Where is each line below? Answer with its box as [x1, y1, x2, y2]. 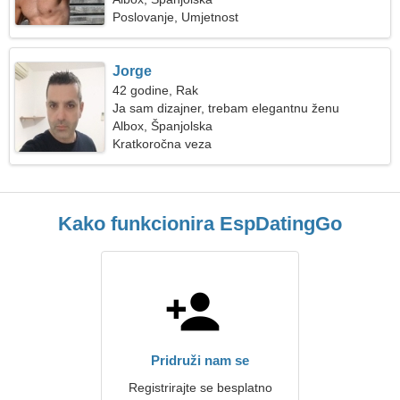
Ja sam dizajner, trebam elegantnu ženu [112, 101, 340, 115]
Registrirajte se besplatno [128, 380, 272, 395]
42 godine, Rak [112, 83, 199, 97]
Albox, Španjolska [112, 119, 213, 133]
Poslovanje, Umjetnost [112, 10, 239, 24]
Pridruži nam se [151, 353, 249, 368]
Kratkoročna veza [112, 137, 212, 151]
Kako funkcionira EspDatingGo [58, 212, 342, 235]
